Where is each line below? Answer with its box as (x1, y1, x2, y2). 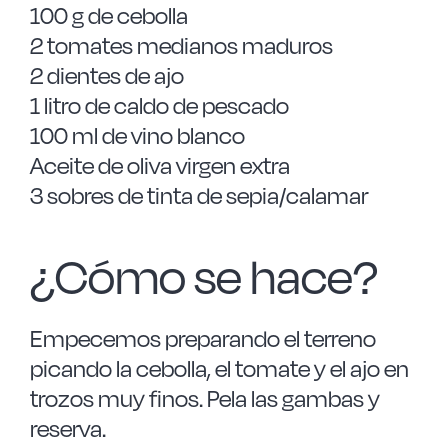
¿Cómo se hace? (29, 247, 378, 306)
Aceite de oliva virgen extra (29, 151, 290, 180)
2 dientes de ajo (29, 61, 184, 90)
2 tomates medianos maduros (29, 31, 333, 60)
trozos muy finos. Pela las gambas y (29, 384, 380, 413)
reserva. (29, 414, 106, 443)
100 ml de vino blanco (29, 121, 245, 150)
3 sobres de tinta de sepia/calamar (29, 181, 368, 210)
